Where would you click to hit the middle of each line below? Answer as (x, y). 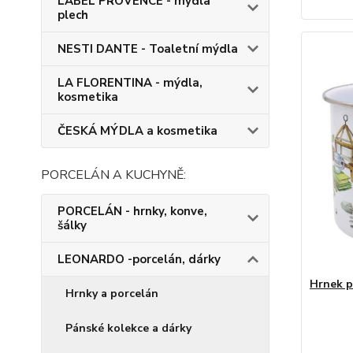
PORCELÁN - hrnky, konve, (132, 211)
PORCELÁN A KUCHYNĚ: (113, 175)
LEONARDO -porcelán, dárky (139, 259)
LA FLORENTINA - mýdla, (130, 83)
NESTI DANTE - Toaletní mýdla (148, 49)
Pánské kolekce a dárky (128, 328)
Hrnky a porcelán (112, 294)
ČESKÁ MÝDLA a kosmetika (137, 131)
